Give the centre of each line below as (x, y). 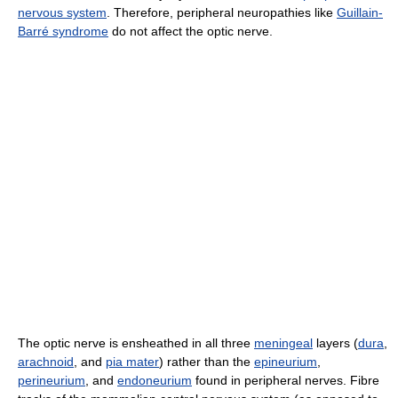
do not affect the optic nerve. (191, 31)
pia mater (132, 362)
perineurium (52, 380)
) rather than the (207, 362)
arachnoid (46, 362)
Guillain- (360, 12)
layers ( (335, 343)
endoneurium (155, 380)
